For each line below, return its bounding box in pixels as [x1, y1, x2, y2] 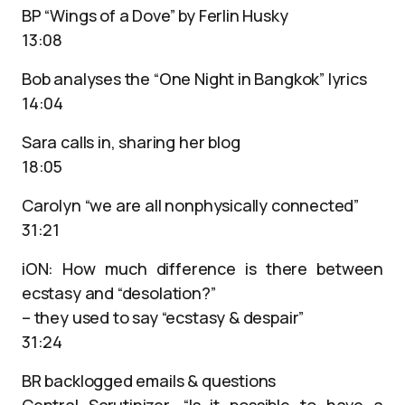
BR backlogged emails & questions [22, 370, 277, 391]
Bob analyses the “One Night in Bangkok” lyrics [22, 68, 367, 89]
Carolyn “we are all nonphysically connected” [22, 194, 360, 216]
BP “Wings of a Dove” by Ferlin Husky [22, 5, 288, 26]
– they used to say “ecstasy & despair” [22, 306, 305, 328]
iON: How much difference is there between [22, 258, 383, 279]
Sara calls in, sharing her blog [22, 131, 240, 153]
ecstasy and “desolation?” [22, 282, 216, 304]
